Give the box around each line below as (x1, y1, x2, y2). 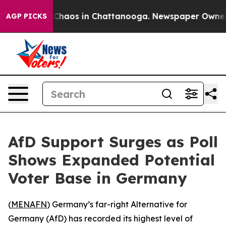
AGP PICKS (6, 12, 47, 21)
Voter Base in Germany (8, 168, 187, 188)
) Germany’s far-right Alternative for (47, 199, 187, 209)
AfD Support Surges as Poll (8, 132, 218, 151)
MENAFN (11, 199, 47, 209)
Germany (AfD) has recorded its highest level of (8, 213, 193, 223)
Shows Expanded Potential (8, 150, 215, 169)
